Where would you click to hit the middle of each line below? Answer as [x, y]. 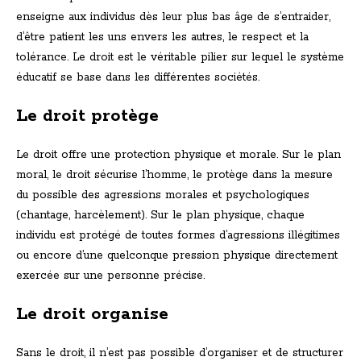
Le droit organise [92, 315]
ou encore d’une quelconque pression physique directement [177, 256]
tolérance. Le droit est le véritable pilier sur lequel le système [180, 58]
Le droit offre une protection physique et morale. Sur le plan [178, 155]
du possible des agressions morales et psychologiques [163, 195]
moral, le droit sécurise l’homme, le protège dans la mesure [174, 175]
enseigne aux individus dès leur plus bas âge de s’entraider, [173, 17]
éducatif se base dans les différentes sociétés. [138, 78]
